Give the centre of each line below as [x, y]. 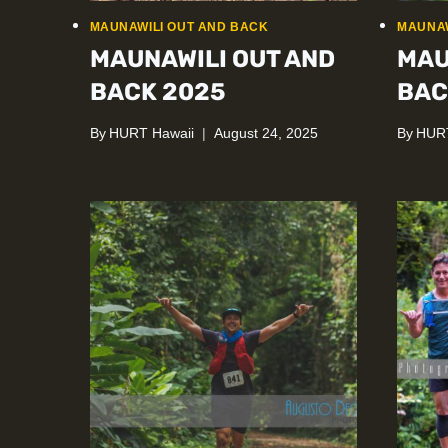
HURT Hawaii [151, 133]
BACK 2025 [157, 92]
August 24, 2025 [265, 133]
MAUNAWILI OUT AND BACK [179, 27]
